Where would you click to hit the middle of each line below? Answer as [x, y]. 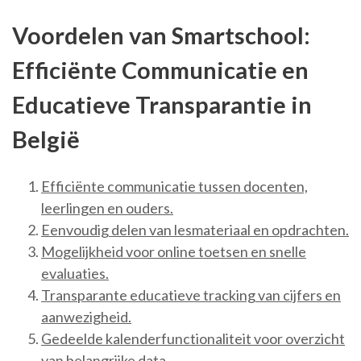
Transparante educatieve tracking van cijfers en [191, 295]
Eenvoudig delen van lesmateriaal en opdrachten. [195, 230]
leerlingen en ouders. [107, 208]
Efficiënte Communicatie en [160, 70]
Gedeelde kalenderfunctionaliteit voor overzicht [193, 339]
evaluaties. [75, 274]
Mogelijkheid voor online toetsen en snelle [174, 252]
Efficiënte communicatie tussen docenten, [174, 187]
